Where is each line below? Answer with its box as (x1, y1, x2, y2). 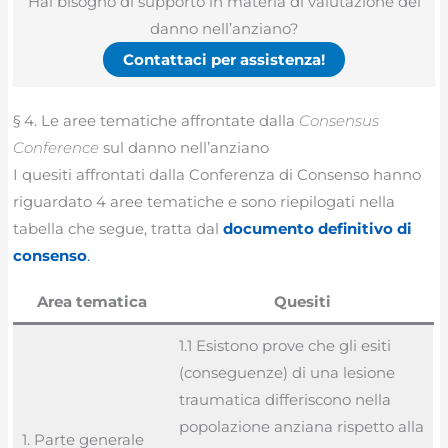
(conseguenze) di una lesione (178, 362, 395, 382)
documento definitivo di (223, 219, 413, 239)
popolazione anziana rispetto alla (178, 416, 424, 436)
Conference (13, 138, 100, 158)
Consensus (299, 111, 380, 131)
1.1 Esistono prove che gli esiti (178, 335, 391, 355)
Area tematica (37, 291, 148, 311)
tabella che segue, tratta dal (13, 219, 224, 239)
